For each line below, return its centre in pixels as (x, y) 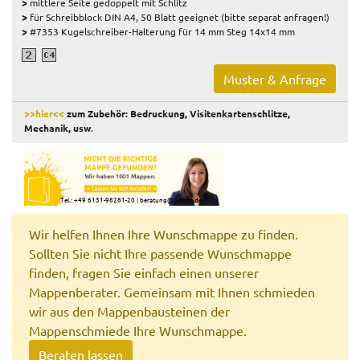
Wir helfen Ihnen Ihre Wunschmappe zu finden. (164, 233)
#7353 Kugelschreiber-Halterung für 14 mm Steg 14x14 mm (161, 31)
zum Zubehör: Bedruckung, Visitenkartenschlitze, (177, 114)
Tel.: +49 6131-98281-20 (97, 200)
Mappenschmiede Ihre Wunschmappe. (138, 330)
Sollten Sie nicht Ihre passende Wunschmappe (160, 253)
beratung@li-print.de (170, 200)
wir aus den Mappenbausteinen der (129, 311)
